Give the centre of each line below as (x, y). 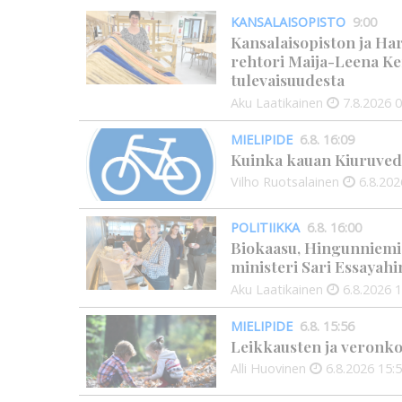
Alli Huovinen (268, 369)
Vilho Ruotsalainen (285, 182)
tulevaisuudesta (288, 80)
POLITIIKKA (265, 228)
